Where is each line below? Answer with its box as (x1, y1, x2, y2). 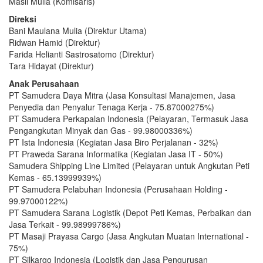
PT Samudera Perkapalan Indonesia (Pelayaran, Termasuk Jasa (9, 112, 248, 124)
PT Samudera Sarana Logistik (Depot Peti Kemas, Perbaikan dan (9, 206, 251, 218)
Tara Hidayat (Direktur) (9, 59, 94, 72)
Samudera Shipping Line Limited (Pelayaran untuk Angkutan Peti (9, 159, 249, 171)
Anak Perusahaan (9, 77, 79, 89)
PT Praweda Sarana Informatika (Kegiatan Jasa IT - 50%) (9, 147, 223, 160)
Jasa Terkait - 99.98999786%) (9, 218, 121, 230)
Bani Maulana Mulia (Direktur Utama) (9, 24, 147, 36)
